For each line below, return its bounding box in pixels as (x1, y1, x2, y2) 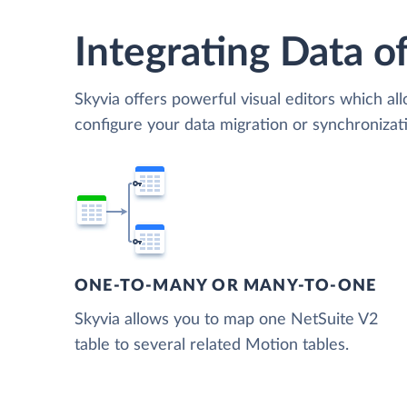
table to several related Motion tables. (74, 336, 349, 353)
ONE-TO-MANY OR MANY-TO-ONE (74, 277, 377, 294)
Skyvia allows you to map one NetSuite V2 (74, 311, 378, 328)
